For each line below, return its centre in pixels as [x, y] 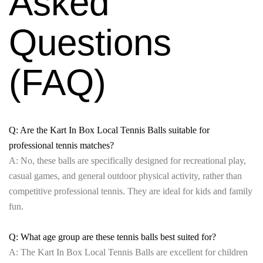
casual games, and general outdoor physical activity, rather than [125, 176]
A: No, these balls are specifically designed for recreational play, [127, 160]
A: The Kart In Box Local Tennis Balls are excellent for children [128, 252]
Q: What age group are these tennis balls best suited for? [112, 237]
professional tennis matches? [61, 145]
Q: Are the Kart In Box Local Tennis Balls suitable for [109, 130]
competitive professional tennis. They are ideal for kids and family [131, 191]
